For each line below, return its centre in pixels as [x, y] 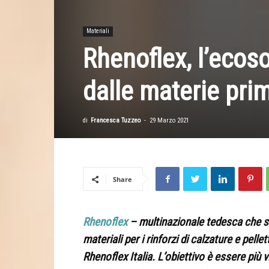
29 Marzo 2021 [169, 120]
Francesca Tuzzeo [116, 120]
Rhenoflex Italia [117, 257]
